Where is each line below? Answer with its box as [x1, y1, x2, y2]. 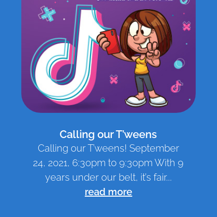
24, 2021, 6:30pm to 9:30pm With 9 [33, 157, 184, 169]
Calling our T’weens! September [37, 142, 179, 155]
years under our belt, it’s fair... [45, 171, 172, 184]
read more [84, 186, 132, 198]
